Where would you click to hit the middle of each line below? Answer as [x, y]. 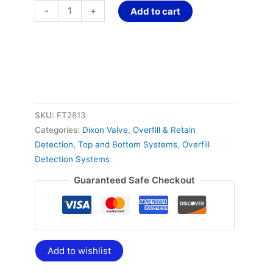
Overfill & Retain [164, 130]
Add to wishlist [79, 250]
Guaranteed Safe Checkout [135, 180]
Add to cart [156, 11]
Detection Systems [72, 159]
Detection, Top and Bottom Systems [106, 145]
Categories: [58, 130]
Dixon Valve [105, 130]
